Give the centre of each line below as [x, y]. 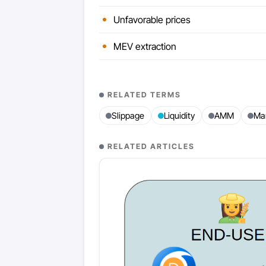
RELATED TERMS [144, 95]
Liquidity [179, 115]
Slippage [128, 115]
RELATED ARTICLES [151, 146]
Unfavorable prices [152, 19]
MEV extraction [145, 46]
